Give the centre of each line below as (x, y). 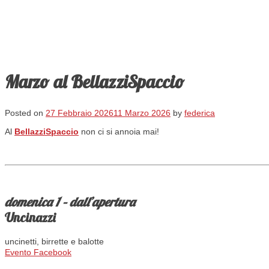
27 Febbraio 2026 (80, 113)
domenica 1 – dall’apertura (70, 202)
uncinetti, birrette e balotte (54, 241)
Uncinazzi (30, 218)
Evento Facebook (38, 252)
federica (200, 113)
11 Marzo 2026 (142, 113)
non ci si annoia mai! (119, 131)
